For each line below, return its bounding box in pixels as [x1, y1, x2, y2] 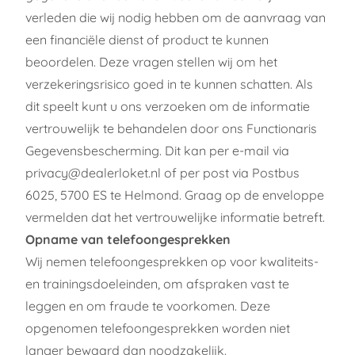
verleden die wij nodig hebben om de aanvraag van [25, 9, 326, 25]
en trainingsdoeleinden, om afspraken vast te [25, 275, 289, 292]
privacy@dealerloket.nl [25, 164, 161, 181]
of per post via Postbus [161, 164, 300, 181]
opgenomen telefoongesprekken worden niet [25, 319, 290, 336]
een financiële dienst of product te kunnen [25, 31, 269, 48]
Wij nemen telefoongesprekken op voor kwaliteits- [25, 253, 319, 269]
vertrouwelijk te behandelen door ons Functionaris [25, 120, 317, 136]
